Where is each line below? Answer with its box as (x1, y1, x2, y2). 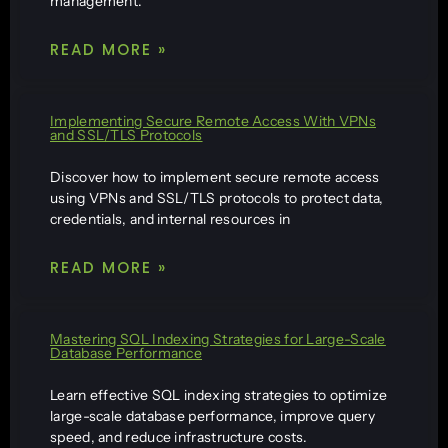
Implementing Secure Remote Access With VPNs (50, 111, 376, 130)
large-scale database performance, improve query (50, 406, 376, 425)
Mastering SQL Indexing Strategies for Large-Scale (50, 329, 386, 348)
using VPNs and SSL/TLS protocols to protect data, (50, 188, 384, 207)
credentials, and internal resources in (50, 209, 291, 228)
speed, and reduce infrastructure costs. (50, 427, 308, 446)
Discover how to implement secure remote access (50, 167, 380, 186)
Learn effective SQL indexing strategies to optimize (50, 385, 388, 404)
